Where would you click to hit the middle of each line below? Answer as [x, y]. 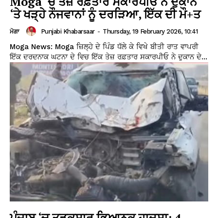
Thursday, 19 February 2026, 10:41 [150, 31]
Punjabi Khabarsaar [68, 31]
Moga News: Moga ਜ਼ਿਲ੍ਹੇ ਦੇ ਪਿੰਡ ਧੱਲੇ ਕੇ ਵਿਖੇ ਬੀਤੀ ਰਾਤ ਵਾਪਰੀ [104, 47]
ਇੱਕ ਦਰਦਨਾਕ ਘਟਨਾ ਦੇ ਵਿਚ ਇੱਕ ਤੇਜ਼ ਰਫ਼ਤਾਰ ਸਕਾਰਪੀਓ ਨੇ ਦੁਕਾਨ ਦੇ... [109, 57]
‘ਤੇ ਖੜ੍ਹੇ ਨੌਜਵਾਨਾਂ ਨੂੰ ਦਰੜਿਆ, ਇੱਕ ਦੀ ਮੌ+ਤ [105, 14]
